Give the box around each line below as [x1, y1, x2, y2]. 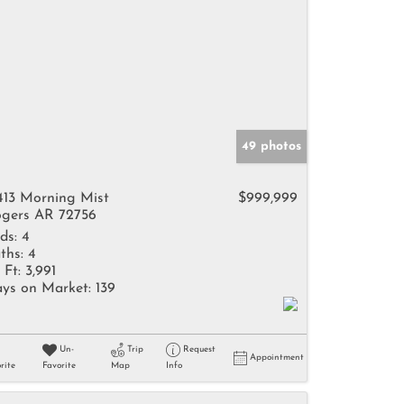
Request [182, 344, 216, 354]
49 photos [242, 140, 301, 153]
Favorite [41, 361, 76, 371]
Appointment [250, 353, 304, 363]
